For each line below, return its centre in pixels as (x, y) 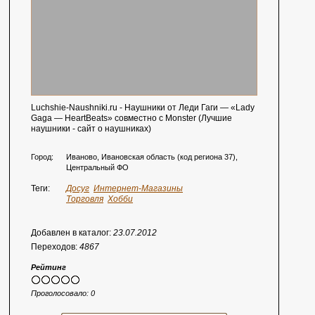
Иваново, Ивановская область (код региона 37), (152, 157)
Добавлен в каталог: (72, 233)
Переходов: (55, 247)
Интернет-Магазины (138, 188)
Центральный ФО (97, 167)
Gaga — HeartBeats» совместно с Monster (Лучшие (131, 118)
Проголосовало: (61, 293)
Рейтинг (49, 267)
